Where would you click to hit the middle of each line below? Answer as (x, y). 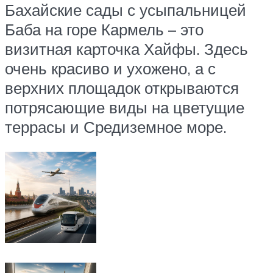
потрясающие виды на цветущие (125, 107)
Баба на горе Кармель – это (104, 29)
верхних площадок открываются (122, 87)
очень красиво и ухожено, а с (110, 68)
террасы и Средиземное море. (116, 126)
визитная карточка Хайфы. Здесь (126, 48)
